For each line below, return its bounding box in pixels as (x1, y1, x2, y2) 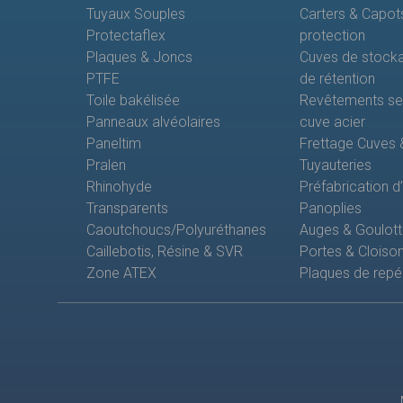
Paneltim (86, 135, 141, 153)
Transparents (86, 200, 168, 218)
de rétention (299, 70, 375, 88)
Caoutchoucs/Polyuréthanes (86, 221, 266, 239)
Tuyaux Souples (86, 5, 185, 23)
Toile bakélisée (86, 92, 180, 110)
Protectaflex (86, 27, 166, 45)
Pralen (86, 157, 126, 175)
